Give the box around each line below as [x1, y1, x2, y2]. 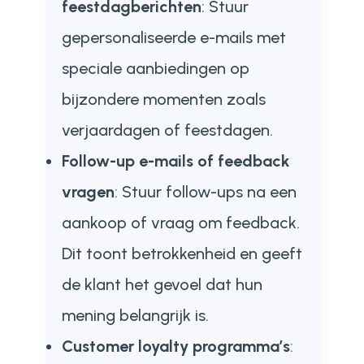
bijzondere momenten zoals [61, 89, 266, 109]
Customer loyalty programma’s [61, 336, 290, 356]
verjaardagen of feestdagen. [61, 120, 273, 140]
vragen [61, 182, 115, 201]
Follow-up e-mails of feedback [61, 151, 290, 171]
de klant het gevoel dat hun [61, 275, 262, 294]
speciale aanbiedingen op [61, 58, 249, 78]
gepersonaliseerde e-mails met [61, 28, 286, 47]
